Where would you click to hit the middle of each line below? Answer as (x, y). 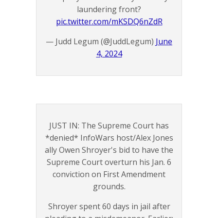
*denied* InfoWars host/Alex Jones (109, 138)
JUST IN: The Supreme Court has (109, 126)
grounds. (109, 187)
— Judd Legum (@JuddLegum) (101, 42)
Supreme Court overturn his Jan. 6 (109, 162)
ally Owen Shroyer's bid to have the (109, 150)
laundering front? (109, 9)
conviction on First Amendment (109, 174)
